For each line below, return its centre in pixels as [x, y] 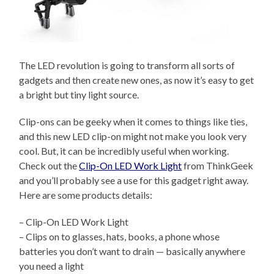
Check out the [49, 165]
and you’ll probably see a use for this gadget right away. [134, 180]
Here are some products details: [86, 194]
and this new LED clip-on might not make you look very [133, 136]
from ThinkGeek [218, 165]
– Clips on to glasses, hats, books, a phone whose [120, 236]
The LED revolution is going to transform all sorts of [127, 65]
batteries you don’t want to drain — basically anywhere [132, 251]
